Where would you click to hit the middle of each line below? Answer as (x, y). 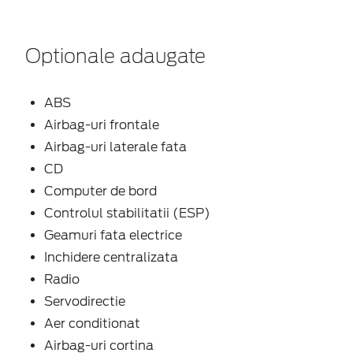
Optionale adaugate (115, 57)
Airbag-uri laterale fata (115, 147)
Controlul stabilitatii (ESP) (127, 213)
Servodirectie (85, 301)
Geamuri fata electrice (113, 235)
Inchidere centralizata (111, 257)
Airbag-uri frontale (102, 124)
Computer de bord (100, 191)
